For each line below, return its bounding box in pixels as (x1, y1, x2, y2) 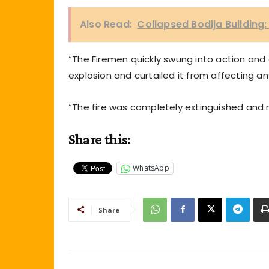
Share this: (68, 130, 131, 147)
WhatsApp (133, 163, 169, 174)
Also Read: (80, 17, 132, 31)
